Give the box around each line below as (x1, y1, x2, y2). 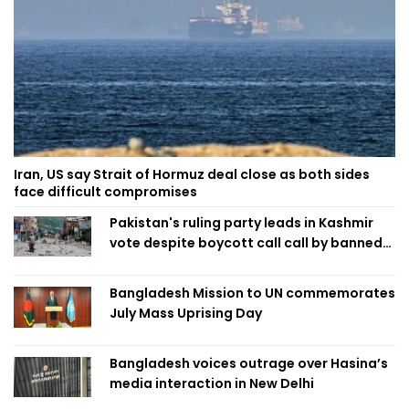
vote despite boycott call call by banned (110, 233, 383, 252)
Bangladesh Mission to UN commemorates (110, 283, 395, 302)
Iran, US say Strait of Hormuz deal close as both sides (14, 164, 370, 184)
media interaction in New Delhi (110, 373, 314, 393)
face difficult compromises (14, 182, 197, 201)
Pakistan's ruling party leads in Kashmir (110, 213, 373, 232)
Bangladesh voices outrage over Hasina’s (110, 353, 388, 372)
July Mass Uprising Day (110, 303, 262, 322)
